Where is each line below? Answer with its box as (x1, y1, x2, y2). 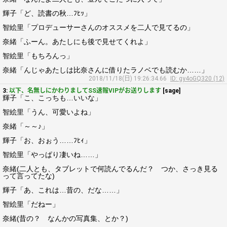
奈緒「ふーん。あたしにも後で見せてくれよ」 (3, 37, 152, 46)
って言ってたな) (3, 172, 55, 180)
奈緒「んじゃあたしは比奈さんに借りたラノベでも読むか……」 (3, 66, 208, 74)
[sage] (161, 87, 180, 94)
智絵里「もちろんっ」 (3, 52, 73, 60)
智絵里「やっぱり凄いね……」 (3, 150, 102, 159)
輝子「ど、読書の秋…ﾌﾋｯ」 (3, 9, 91, 17)
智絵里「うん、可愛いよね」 (3, 108, 95, 116)
